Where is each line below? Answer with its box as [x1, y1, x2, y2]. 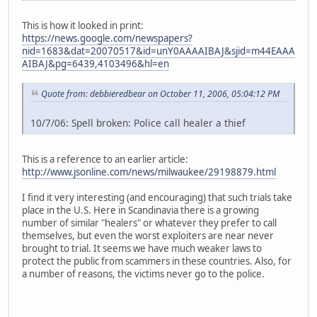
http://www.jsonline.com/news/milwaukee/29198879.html [22, 165, 276, 178]
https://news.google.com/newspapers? [22, 31, 192, 45]
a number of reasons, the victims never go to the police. [22, 267, 265, 280]
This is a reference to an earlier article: [22, 152, 188, 166]
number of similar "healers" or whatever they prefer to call [22, 216, 277, 229]
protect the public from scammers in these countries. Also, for [22, 254, 292, 267]
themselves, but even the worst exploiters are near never [22, 229, 274, 242]
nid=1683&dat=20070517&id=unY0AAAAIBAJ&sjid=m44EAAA [22, 44, 295, 57]
